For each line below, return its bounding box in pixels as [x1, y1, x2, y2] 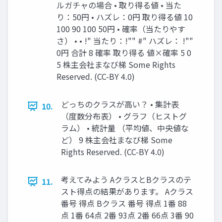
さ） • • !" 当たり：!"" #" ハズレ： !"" [56, 35, 193, 47]
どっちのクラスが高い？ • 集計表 [61, 98, 179, 111]
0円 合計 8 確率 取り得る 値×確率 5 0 [56, 47, 191, 59]
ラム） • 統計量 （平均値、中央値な [61, 122, 189, 134]
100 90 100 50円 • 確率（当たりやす [56, 23, 185, 35]
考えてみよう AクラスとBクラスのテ [61, 173, 191, 186]
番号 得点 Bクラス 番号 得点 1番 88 [61, 197, 187, 210]
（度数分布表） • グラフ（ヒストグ [61, 110, 187, 122]
